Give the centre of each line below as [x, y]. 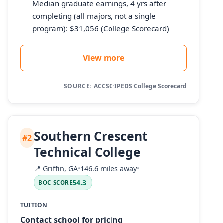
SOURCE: [77, 86]
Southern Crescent [91, 136]
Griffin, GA [59, 168]
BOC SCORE [56, 182]
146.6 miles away [109, 168]
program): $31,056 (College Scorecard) [101, 29]
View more [104, 58]
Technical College [88, 152]
